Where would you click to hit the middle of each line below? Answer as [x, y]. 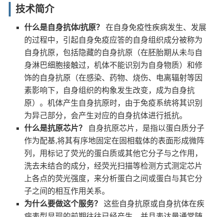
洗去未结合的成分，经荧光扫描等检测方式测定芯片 [114, 166]
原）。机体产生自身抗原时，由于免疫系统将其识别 [114, 103]
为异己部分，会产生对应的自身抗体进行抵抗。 [106, 116]
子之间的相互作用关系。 [67, 191]
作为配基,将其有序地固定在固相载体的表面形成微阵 [115, 141]
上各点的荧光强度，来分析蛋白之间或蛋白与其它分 [114, 179]
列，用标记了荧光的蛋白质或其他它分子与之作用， [114, 154]
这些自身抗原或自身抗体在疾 [153, 204]
